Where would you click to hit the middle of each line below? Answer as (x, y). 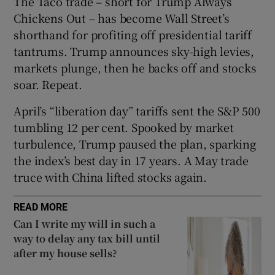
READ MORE (41, 207)
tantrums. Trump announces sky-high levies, (134, 51)
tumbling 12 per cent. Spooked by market (124, 127)
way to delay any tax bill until (87, 238)
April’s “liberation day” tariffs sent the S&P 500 (137, 110)
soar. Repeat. (48, 84)
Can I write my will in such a (85, 223)
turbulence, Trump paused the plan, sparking (135, 143)
